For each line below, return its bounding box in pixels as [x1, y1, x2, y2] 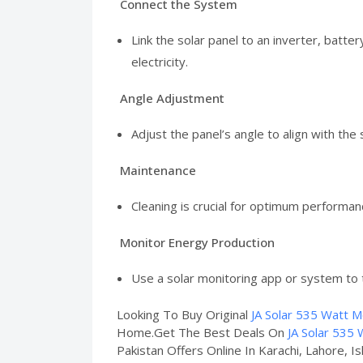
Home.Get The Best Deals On [117, 323, 288, 340]
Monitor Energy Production [117, 233, 275, 250]
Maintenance [120, 161, 196, 178]
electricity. [131, 53, 188, 70]
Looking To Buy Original [117, 305, 251, 322]
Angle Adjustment [120, 89, 224, 106]
